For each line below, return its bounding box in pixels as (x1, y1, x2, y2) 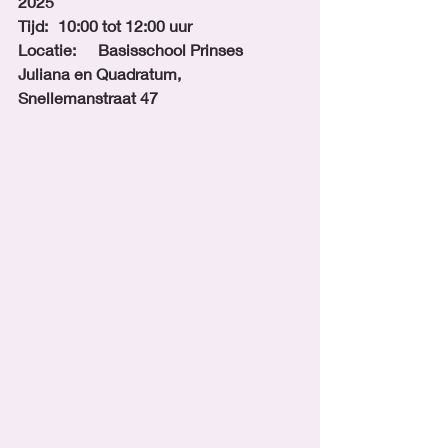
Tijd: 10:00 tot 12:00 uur (58, 16, 196, 35)
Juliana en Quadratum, (18, 64, 185, 83)
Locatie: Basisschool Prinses (18, 40, 80, 59)
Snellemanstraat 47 (18, 88, 158, 107)
